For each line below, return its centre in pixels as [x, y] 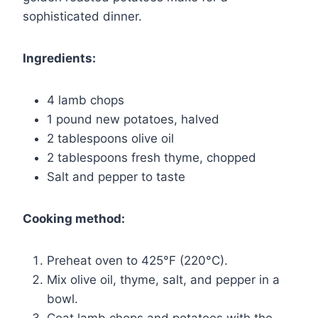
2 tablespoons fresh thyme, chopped [152, 157]
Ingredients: [59, 58]
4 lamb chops [86, 100]
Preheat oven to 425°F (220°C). [137, 260]
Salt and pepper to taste [116, 176]
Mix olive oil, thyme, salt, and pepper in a [163, 279]
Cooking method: [74, 218]
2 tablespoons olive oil [110, 138]
